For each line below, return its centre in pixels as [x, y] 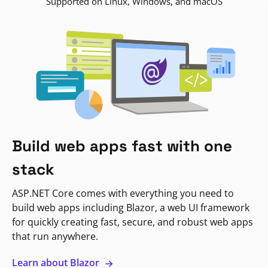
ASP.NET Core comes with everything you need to [123, 194]
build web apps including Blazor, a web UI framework [131, 208]
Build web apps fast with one [122, 146]
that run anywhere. [55, 237]
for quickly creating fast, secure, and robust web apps [133, 222]
